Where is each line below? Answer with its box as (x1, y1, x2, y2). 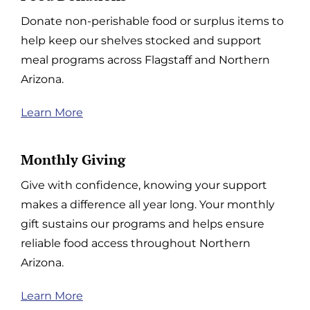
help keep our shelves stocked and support (21, 33, 262, 47)
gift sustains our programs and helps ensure (21, 217, 264, 230)
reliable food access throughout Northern (21, 236, 250, 250)
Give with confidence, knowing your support (21, 178, 267, 192)
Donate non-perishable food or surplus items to (21, 14, 284, 28)
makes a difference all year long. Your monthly (21, 197, 275, 211)
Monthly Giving (21, 149, 125, 169)
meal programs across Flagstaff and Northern (21, 53, 270, 66)
